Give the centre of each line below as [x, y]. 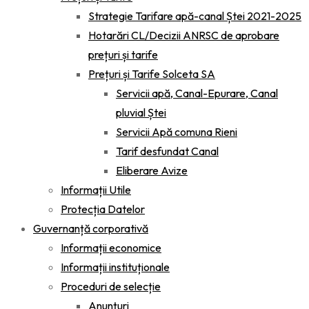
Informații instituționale [115, 267]
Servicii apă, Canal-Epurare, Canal [197, 93]
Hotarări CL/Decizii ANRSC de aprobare [184, 35]
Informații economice [111, 248]
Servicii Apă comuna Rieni [177, 132]
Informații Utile [96, 190]
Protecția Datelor [103, 209]
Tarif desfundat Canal [167, 151]
